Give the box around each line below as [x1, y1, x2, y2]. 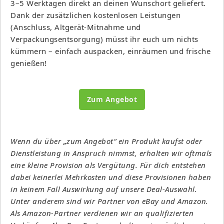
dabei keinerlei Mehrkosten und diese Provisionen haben [10, 171, 211, 182]
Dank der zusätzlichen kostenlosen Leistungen [10, 9, 180, 20]
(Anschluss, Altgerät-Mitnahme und [10, 21, 141, 32]
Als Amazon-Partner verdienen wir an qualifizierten [10, 207, 193, 218]
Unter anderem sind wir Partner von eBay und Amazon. [10, 195, 208, 206]
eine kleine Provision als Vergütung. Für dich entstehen [10, 159, 206, 170]
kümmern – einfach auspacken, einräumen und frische [10, 45, 210, 56]
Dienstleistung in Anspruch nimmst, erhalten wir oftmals [10, 147, 212, 158]
